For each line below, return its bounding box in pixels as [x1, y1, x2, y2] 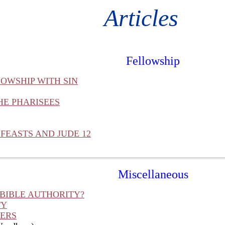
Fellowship [126, 54, 180, 67]
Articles [103, 5, 190, 31]
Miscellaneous [118, 168, 188, 181]
